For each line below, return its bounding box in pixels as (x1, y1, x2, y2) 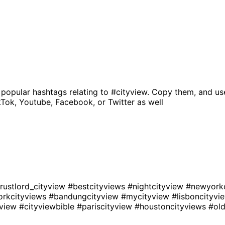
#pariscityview (77, 201, 135, 211)
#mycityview (121, 191, 172, 201)
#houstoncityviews (135, 201, 208, 211)
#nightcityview (128, 181, 186, 191)
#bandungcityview (49, 191, 121, 201)
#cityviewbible (19, 201, 77, 211)
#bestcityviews (68, 181, 128, 191)
